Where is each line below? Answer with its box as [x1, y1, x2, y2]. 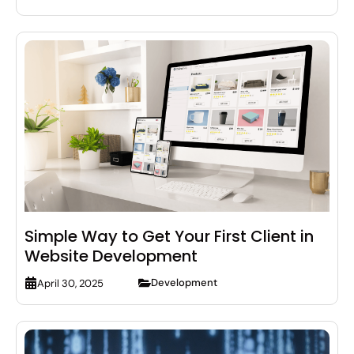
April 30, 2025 [37, 276, 104, 290]
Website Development [24, 245, 198, 268]
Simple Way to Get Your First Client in [24, 225, 314, 248]
